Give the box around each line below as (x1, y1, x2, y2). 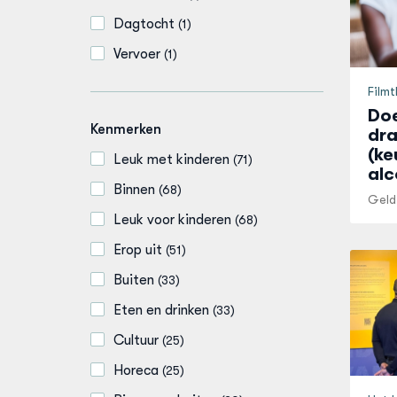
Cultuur (113, 332, 159, 348)
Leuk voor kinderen (113, 212, 231, 228)
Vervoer (113, 46, 160, 62)
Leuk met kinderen (113, 152, 230, 167)
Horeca (113, 362, 159, 378)
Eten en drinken (113, 302, 209, 318)
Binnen (113, 182, 155, 198)
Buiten (113, 272, 154, 288)
